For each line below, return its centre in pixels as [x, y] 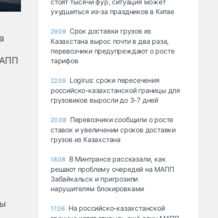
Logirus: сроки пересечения [114, 80]
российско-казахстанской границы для [115, 90]
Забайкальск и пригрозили [94, 179]
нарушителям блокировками [97, 189]
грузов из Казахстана [85, 139]
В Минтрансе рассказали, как [117, 159]
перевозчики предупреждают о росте [112, 51]
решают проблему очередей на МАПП [112, 169]
